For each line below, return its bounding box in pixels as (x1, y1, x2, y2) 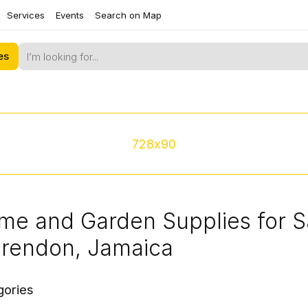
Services (7, 10, 45, 21)
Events (56, 10, 84, 21)
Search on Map (95, 10, 162, 21)
